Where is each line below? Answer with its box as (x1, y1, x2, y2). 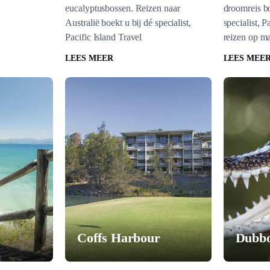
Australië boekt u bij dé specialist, (65, 17, 191, 28)
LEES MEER (65, 54, 113, 63)
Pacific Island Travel (65, 32, 142, 42)
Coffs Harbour (77, 230, 161, 245)
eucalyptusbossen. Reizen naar (65, 3, 180, 13)
